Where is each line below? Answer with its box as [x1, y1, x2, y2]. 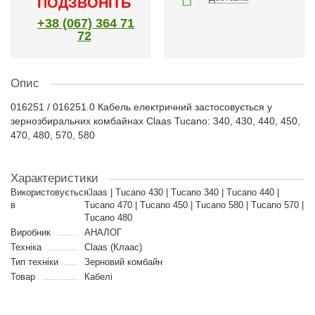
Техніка [11, 242, 41, 252]
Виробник [11, 227, 51, 238]
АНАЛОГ [84, 227, 122, 238]
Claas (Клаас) [84, 242, 142, 252]
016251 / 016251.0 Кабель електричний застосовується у [11, 101, 272, 112]
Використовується [11, 187, 89, 198]
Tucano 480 [84, 212, 132, 223]
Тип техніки [11, 257, 58, 267]
